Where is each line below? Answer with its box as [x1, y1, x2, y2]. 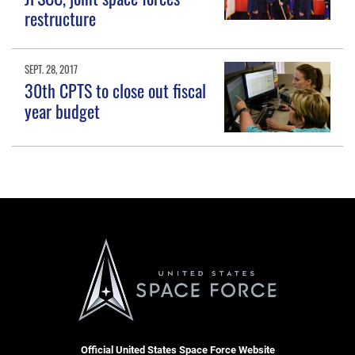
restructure [25, 6, 97, 32]
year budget [25, 97, 101, 124]
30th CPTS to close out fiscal [25, 77, 207, 103]
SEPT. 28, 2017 [25, 61, 78, 78]
